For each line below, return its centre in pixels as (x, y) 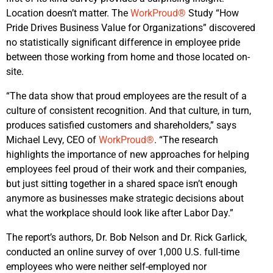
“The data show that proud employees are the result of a (126, 96)
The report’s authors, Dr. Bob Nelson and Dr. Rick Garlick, (126, 237)
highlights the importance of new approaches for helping (128, 154)
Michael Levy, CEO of (51, 140)
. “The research (186, 140)
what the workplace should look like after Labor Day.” (122, 213)
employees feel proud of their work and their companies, (126, 169)
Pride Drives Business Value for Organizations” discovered (131, 27)
